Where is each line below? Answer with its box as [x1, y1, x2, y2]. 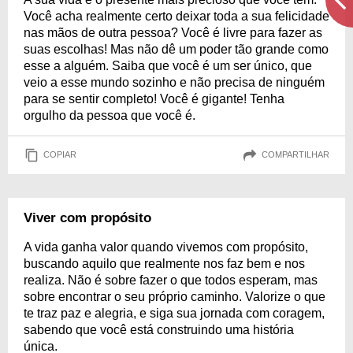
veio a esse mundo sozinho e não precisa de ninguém [24, 75, 325, 89]
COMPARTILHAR [262, 150, 329, 160]
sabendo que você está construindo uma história [24, 322, 294, 336]
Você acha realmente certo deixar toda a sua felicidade [24, 9, 329, 23]
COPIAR [43, 150, 76, 160]
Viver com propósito [24, 210, 151, 225]
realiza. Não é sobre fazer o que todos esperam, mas [24, 273, 318, 287]
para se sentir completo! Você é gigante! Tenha [24, 91, 284, 106]
